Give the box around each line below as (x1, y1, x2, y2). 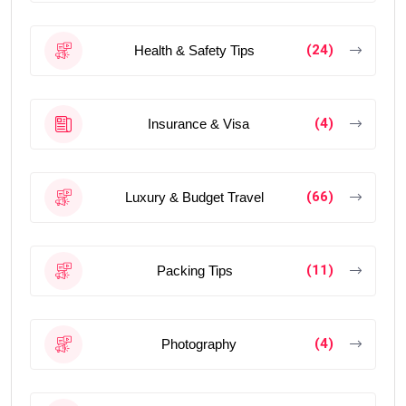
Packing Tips (156, 263, 233, 279)
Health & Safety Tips (134, 43, 255, 59)
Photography (160, 336, 237, 353)
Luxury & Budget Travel (125, 189, 264, 206)
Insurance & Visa (148, 116, 249, 132)
